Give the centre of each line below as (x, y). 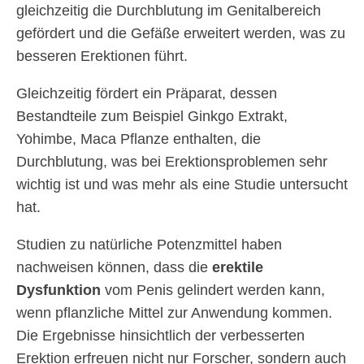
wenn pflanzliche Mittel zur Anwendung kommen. (174, 313)
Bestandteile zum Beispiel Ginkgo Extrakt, (152, 117)
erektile (238, 268)
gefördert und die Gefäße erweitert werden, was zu (181, 34)
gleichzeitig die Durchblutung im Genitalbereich (169, 11)
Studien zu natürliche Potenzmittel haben (149, 245)
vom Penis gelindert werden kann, (215, 290)
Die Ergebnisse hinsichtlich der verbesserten (160, 336)
